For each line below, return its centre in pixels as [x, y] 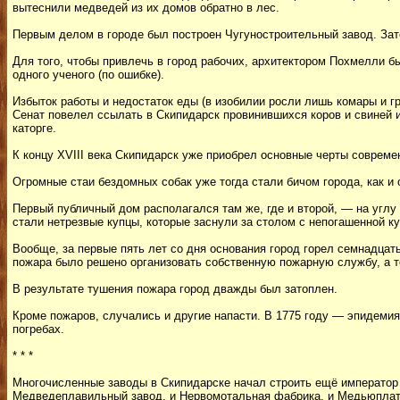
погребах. [38, 329]
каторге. [34, 128]
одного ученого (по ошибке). [88, 75]
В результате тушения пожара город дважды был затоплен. [175, 289]
